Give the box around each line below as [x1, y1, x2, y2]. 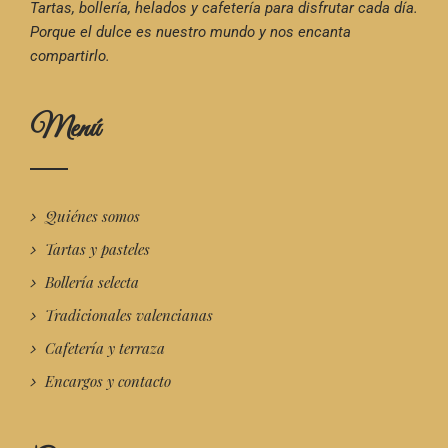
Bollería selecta [45, 272, 139, 292]
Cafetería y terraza [45, 338, 165, 358]
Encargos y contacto [45, 371, 171, 391]
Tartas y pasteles [45, 239, 150, 259]
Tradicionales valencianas [45, 305, 213, 325]
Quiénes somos [45, 206, 140, 226]
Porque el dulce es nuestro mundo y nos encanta [30, 23, 351, 41]
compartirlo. [30, 47, 110, 65]
